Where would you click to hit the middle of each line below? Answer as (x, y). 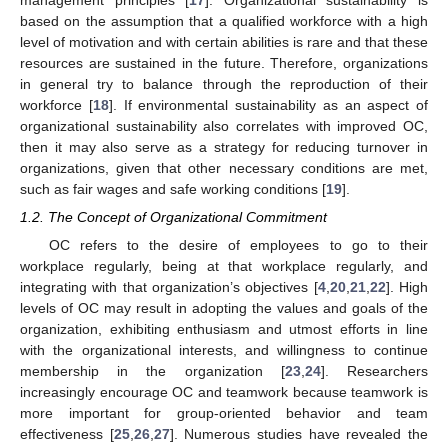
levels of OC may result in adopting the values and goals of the (224, 307)
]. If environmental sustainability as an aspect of (268, 104)
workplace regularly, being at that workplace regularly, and (224, 265)
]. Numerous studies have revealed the (299, 433)
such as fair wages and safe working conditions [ (173, 188)
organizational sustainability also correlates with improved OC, (224, 125)
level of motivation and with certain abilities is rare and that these (224, 41)
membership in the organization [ (152, 370)
